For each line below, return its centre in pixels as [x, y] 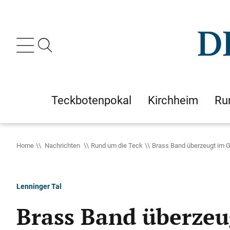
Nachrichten [62, 145]
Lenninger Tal [39, 186]
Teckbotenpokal [91, 100]
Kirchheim [173, 100]
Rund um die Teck [117, 145]
